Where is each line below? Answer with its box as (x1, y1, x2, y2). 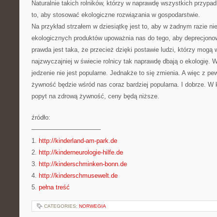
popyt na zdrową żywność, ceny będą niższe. (31, 93, 159, 100)
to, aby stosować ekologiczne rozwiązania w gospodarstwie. (31, 11, 200, 18)
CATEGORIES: (44, 203, 79, 209)
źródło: (31, 114, 50, 121)
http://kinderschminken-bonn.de (39, 160, 127, 168)
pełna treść (39, 184, 70, 191)
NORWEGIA (79, 203, 106, 209)
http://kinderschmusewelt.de (39, 172, 118, 179)
